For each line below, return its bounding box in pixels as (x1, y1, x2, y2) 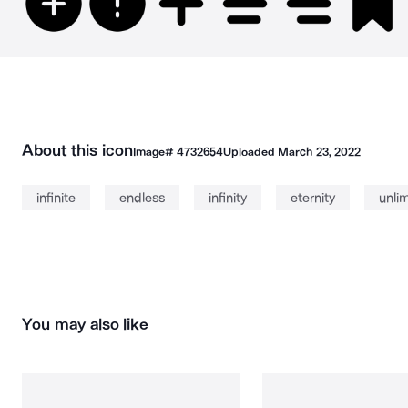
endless (119, 189, 165, 206)
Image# (132, 145, 177, 158)
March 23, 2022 (278, 145, 361, 158)
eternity (291, 189, 335, 206)
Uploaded (222, 145, 279, 158)
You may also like (22, 314, 149, 334)
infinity (209, 189, 247, 206)
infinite (36, 189, 76, 206)
